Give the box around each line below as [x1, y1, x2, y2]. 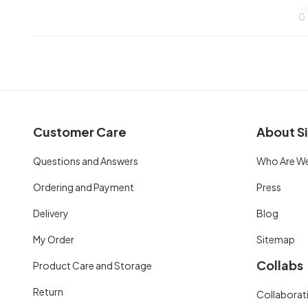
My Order [33, 232, 74, 245]
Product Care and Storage [33, 258, 152, 272]
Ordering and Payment [33, 180, 134, 193]
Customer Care [33, 123, 126, 140]
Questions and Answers [33, 154, 138, 167]
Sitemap [256, 232, 296, 245]
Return [33, 285, 63, 298]
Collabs [256, 256, 304, 273]
